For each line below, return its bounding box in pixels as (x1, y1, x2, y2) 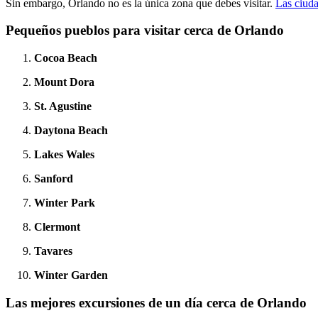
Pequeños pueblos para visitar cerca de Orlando (6, 23, 284, 38)
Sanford (34, 172, 73, 185)
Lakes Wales (34, 148, 94, 161)
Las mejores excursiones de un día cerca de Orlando (6, 295, 307, 310)
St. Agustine (34, 100, 92, 113)
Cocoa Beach (34, 52, 97, 65)
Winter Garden (34, 269, 108, 282)
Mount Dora (34, 76, 94, 89)
